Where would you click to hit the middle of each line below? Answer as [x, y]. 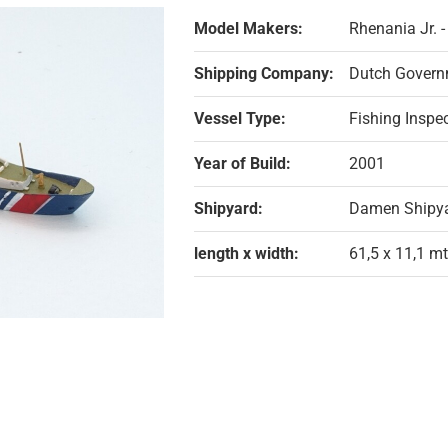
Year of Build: [242, 163]
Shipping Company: [264, 73]
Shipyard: [228, 208]
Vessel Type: [240, 118]
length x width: [246, 253]
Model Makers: [248, 28]
